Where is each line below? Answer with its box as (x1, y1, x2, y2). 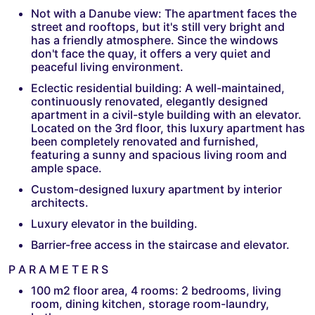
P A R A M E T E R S (8, 262, 108, 276)
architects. (31, 195, 89, 210)
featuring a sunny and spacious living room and (31, 147, 287, 162)
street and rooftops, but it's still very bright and (31, 19, 285, 34)
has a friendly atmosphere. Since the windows (31, 32, 278, 47)
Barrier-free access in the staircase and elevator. (31, 237, 290, 252)
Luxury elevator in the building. (31, 216, 198, 231)
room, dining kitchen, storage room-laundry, (31, 296, 269, 311)
